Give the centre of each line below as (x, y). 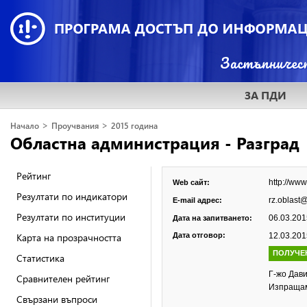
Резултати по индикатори (72, 196)
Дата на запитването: (212, 218)
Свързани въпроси (57, 299)
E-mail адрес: (197, 200)
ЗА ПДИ (266, 95)
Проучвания (75, 126)
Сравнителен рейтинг (63, 279)
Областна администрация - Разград (155, 143)
